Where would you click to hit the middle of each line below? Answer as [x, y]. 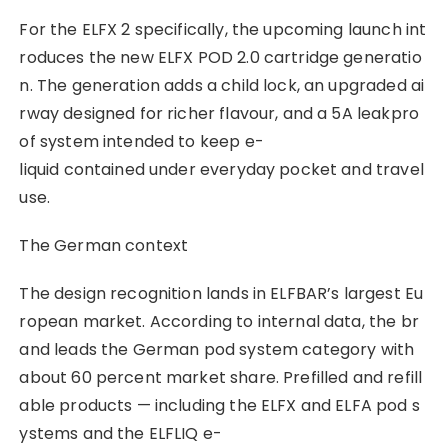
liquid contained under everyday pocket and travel [223, 169]
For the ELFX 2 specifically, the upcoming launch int [223, 29]
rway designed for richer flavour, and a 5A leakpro [219, 113]
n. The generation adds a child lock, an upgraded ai [222, 85]
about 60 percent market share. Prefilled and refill [221, 377]
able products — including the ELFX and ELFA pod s [219, 405]
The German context [104, 245]
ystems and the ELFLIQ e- [121, 433]
